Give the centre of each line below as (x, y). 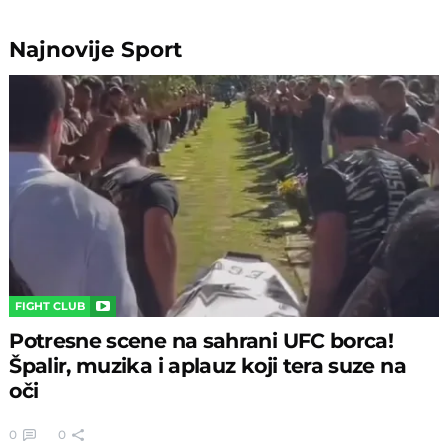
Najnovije (65, 49)
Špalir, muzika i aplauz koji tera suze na (207, 365)
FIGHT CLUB (50, 305)
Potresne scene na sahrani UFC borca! (201, 340)
